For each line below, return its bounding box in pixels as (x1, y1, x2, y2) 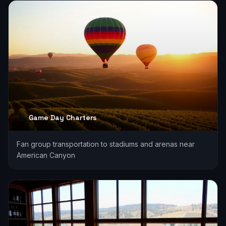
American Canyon (17, 151, 75, 160)
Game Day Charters (29, 113, 97, 123)
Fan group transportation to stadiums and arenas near (17, 140, 195, 149)
